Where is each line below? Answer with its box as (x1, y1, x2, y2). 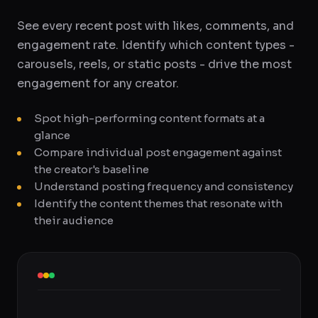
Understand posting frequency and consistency (34, 180, 293, 193)
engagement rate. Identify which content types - (17, 38, 295, 53)
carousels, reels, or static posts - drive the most (17, 57, 292, 72)
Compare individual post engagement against (34, 146, 282, 159)
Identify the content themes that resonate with (34, 197, 283, 210)
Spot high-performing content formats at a (34, 111, 265, 125)
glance (34, 128, 70, 142)
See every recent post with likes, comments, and (17, 18, 294, 33)
